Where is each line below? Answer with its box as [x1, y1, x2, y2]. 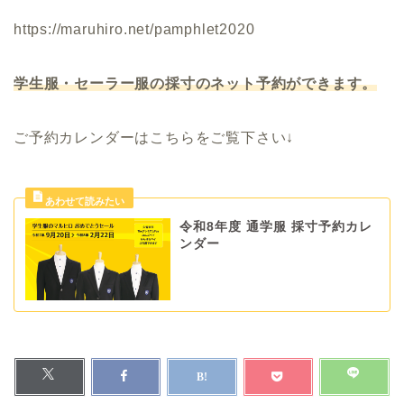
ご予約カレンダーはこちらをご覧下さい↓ [14, 130, 295, 146]
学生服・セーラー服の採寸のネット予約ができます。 [14, 76, 378, 92]
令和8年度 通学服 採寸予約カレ [179, 220, 372, 234]
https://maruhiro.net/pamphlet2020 [14, 22, 255, 38]
